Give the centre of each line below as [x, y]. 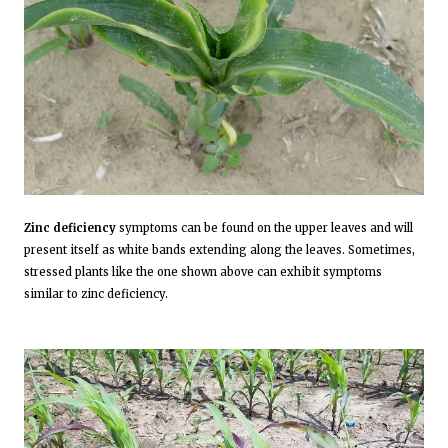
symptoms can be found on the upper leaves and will [264, 227]
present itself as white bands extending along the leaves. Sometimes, [219, 249]
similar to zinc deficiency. [96, 293]
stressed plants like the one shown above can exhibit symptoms [203, 271]
